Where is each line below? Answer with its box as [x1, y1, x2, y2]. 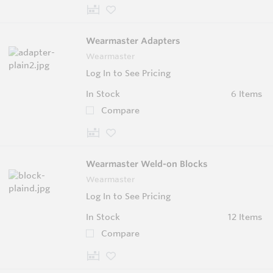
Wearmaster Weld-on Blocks [86, 158, 208, 169]
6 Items [230, 88, 262, 99]
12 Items [227, 211, 262, 222]
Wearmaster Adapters [86, 35, 180, 46]
